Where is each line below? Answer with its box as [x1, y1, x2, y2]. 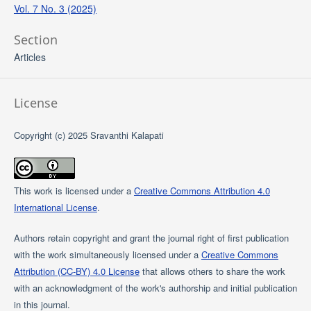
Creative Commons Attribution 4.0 [133, 183, 270, 197]
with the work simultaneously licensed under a [13, 247, 201, 261]
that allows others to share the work [139, 264, 285, 278]
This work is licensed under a [13, 183, 134, 197]
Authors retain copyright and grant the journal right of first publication [13, 230, 289, 244]
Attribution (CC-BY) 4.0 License [13, 264, 140, 278]
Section [13, 31, 58, 48]
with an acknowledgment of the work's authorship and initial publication [13, 280, 297, 294]
